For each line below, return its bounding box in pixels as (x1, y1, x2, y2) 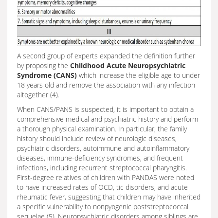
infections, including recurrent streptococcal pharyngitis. (17, 163, 187, 172)
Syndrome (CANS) (17, 71, 77, 80)
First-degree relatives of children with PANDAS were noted (17, 173, 194, 182)
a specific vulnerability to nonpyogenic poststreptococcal (17, 202, 188, 211)
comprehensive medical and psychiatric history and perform (17, 114, 198, 124)
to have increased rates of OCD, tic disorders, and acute (17, 182, 188, 192)
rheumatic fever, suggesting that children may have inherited (17, 192, 200, 201)
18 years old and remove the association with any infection (17, 80, 195, 90)
